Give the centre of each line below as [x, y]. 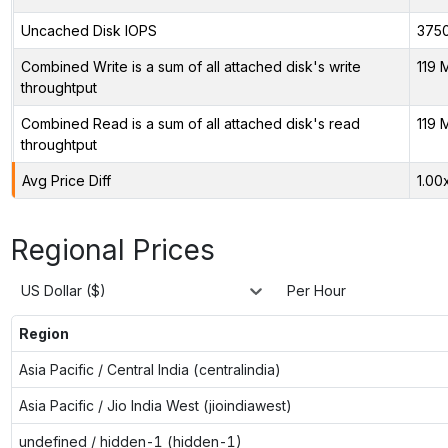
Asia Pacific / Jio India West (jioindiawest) [155, 405]
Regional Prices [112, 249]
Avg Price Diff [66, 180]
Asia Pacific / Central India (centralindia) [149, 369]
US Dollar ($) [63, 291]
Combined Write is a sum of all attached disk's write [190, 66]
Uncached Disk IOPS [88, 30]
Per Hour [316, 291]
